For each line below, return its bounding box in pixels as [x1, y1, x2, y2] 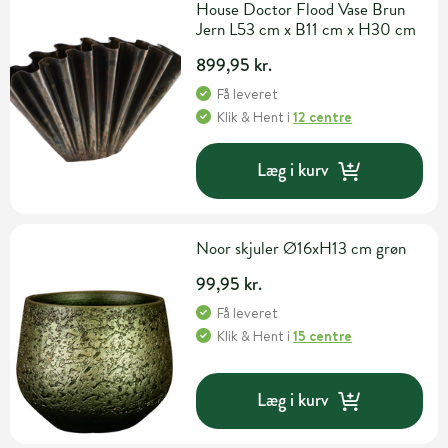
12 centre [293, 106, 353, 127]
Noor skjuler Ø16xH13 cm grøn [196, 235, 407, 261]
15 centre [293, 325, 353, 346]
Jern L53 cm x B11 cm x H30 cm [196, 16, 417, 42]
